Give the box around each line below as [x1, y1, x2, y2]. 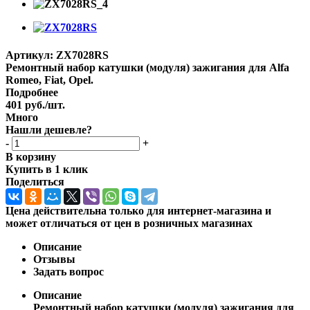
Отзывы [33, 253, 75, 265]
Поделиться [6, 175, 64, 188]
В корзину [6, 150, 56, 163]
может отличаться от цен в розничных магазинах [6, 217, 253, 229]
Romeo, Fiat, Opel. [6, 73, 93, 86]
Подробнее [6, 86, 58, 98]
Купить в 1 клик [6, 163, 88, 175]
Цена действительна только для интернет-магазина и [6, 204, 271, 217]
